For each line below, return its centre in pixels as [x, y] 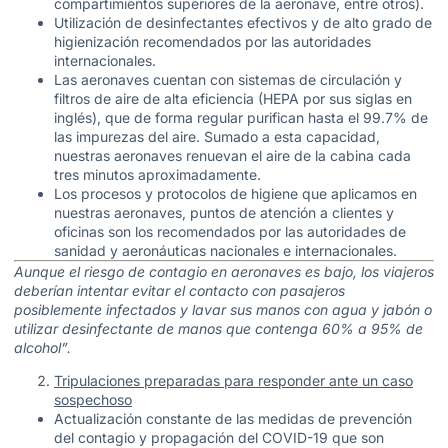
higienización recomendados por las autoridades [212, 41]
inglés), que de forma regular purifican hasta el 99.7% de [241, 117]
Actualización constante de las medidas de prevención [233, 419]
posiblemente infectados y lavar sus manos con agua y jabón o [223, 309]
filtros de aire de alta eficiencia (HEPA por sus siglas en [233, 98]
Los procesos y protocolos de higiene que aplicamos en [235, 193]
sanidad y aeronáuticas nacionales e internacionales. [225, 250]
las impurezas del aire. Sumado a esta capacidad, [217, 136]
